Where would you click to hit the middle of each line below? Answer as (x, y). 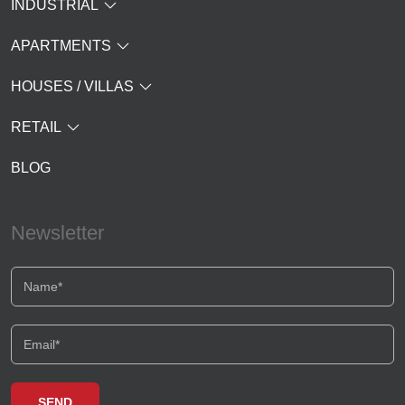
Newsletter (57, 233)
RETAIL (36, 127)
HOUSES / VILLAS (72, 86)
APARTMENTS (61, 46)
